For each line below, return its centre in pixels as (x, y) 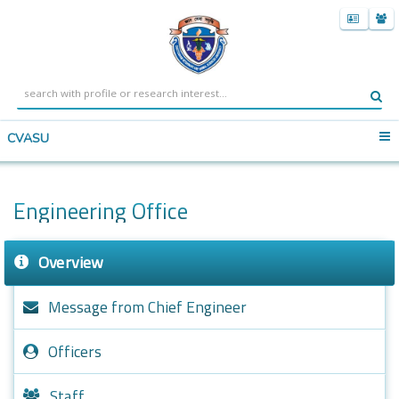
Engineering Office (101, 210)
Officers (75, 351)
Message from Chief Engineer (147, 306)
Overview (71, 262)
